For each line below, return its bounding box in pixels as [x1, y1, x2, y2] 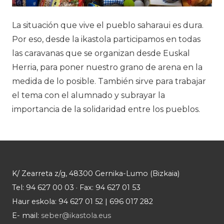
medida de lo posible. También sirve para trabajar [12, 76, 206, 86]
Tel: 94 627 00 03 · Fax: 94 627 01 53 [12, 183, 140, 192]
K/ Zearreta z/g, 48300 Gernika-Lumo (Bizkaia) [12, 169, 179, 178]
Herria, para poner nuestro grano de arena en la [12, 62, 202, 72]
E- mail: [12, 211, 41, 220]
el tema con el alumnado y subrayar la [12, 90, 165, 100]
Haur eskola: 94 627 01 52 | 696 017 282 [12, 197, 153, 206]
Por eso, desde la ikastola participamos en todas [12, 34, 200, 44]
